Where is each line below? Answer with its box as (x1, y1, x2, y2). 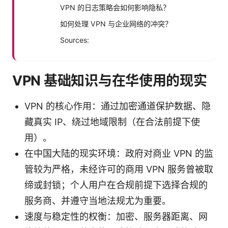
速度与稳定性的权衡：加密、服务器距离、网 (24, 211, 208, 222)
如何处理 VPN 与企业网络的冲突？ (60, 19, 172, 28)
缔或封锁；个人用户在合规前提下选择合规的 (24, 179, 208, 190)
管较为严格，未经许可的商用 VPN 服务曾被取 (24, 163, 213, 175)
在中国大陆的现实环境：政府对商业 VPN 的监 (24, 148, 213, 159)
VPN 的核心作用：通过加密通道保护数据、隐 (24, 100, 211, 111)
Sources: (60, 35, 89, 44)
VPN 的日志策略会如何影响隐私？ (60, 3, 170, 12)
